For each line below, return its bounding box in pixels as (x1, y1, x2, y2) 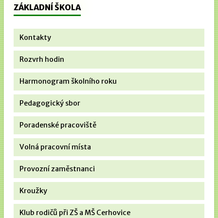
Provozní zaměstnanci (19, 164, 95, 173)
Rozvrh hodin (19, 54, 64, 64)
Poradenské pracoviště (19, 120, 96, 129)
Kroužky (19, 186, 47, 195)
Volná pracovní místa (19, 142, 91, 151)
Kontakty (19, 33, 51, 42)
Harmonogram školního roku (19, 76, 117, 86)
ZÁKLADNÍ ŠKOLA (14, 2, 81, 12)
